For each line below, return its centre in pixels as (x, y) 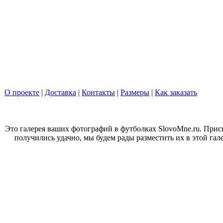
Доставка (60, 92)
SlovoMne (174, 129)
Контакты (98, 92)
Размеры (135, 92)
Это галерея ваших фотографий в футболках (81, 129)
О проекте (22, 92)
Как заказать (176, 92)
